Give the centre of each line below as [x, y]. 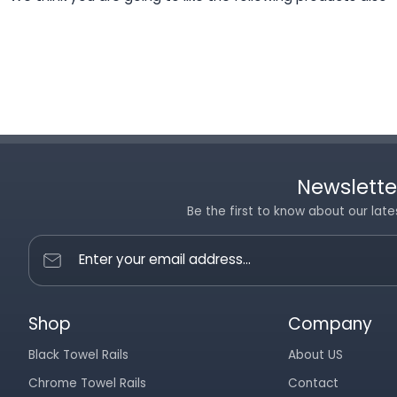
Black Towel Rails [78, 355]
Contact [314, 383]
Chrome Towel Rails [87, 383]
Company [331, 324]
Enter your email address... [165, 259]
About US [316, 355]
